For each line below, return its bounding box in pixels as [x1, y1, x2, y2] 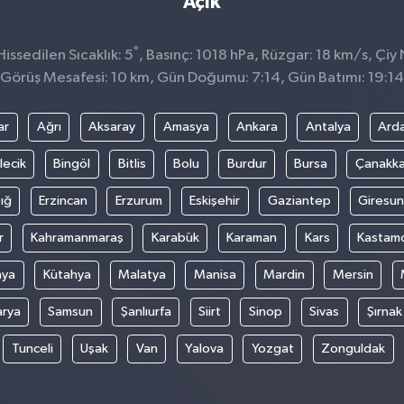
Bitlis [117, 157, 146, 171]
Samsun [48, 305, 94, 319]
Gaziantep [267, 194, 331, 208]
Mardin [263, 268, 306, 282]
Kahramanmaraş [31, 231, 124, 245]
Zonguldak [321, 342, 385, 356]
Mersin [332, 268, 373, 282]
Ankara [236, 120, 278, 134]
